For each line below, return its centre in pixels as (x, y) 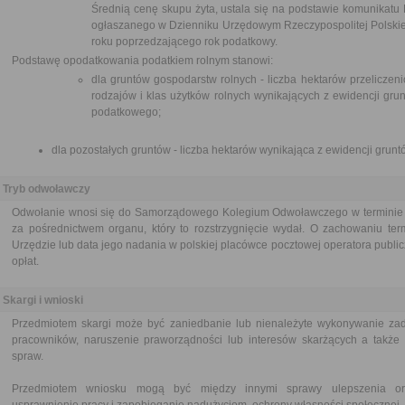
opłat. (25, 261)
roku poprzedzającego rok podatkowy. (184, 42)
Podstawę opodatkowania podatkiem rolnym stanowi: (142, 61)
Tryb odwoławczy (47, 189)
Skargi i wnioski (43, 300)
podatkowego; (126, 112)
